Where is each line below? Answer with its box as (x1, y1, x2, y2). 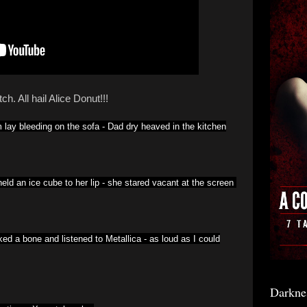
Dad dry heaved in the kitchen (108, 121, 226, 132)
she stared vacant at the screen (108, 177, 236, 188)
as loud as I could (149, 234, 220, 245)
